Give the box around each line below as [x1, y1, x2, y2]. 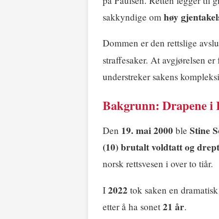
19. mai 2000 [121, 124, 173, 138]
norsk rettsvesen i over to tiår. [103, 157, 213, 170]
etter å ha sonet [103, 200, 163, 213]
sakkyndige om [103, 11, 164, 23]
